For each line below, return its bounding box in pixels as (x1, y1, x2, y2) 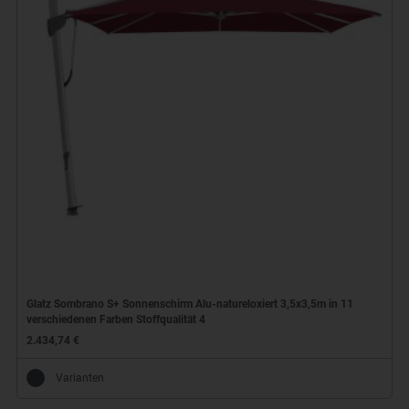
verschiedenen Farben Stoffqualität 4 (26, 312, 205, 326)
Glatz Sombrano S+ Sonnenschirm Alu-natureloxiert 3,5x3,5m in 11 (26, 297, 353, 310)
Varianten (55, 371, 104, 384)
